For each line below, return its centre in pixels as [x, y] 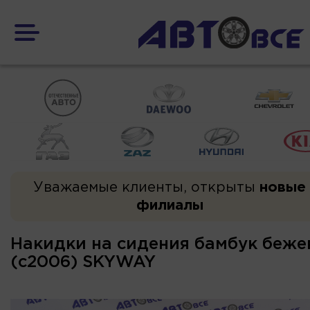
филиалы [170, 205]
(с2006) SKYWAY [83, 262]
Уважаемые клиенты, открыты [146, 187]
